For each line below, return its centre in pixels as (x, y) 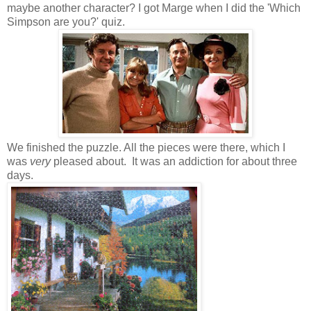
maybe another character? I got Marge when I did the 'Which (154, 8)
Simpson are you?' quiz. (66, 22)
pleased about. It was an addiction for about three (174, 161)
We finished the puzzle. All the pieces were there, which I (146, 147)
